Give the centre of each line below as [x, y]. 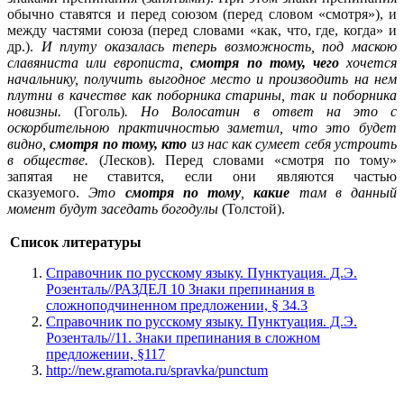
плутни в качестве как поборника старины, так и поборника [202, 95]
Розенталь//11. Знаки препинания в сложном [183, 337]
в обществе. [48, 160]
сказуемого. [48, 192]
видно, [29, 143]
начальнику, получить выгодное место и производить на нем [202, 78]
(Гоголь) [93, 111]
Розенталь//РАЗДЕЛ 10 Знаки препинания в [180, 289]
